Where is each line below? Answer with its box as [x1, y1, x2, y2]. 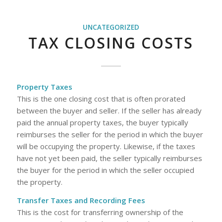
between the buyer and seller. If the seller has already [16, 106, 202, 116]
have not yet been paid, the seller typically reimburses [16, 153, 202, 164]
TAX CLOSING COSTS [28, 32, 194, 53]
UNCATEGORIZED [82, 22, 139, 32]
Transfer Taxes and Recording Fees [16, 195, 145, 205]
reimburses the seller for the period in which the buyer [16, 129, 203, 140]
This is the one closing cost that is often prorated [16, 94, 185, 104]
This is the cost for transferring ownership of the [16, 207, 183, 217]
